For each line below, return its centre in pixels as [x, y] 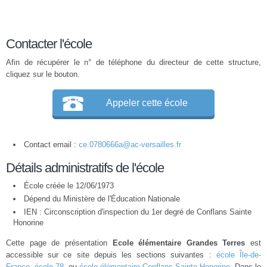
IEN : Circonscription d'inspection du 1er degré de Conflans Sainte [138, 212]
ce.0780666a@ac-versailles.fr [130, 145]
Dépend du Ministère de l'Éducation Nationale [102, 199]
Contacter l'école [49, 44]
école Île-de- [239, 255]
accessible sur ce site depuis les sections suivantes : [111, 255]
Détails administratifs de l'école [85, 168]
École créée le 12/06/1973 [69, 186]
